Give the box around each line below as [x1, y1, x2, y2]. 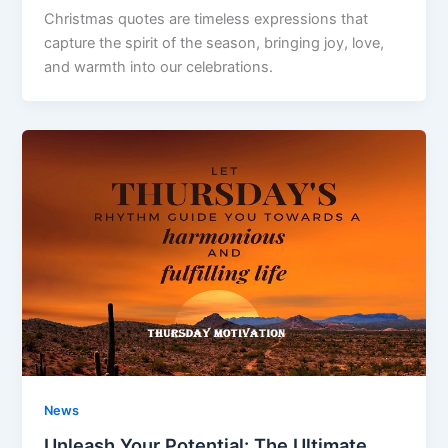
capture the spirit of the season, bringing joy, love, [44, 33, 385, 52]
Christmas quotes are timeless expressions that [44, 9, 369, 28]
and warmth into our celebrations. [44, 57, 274, 76]
